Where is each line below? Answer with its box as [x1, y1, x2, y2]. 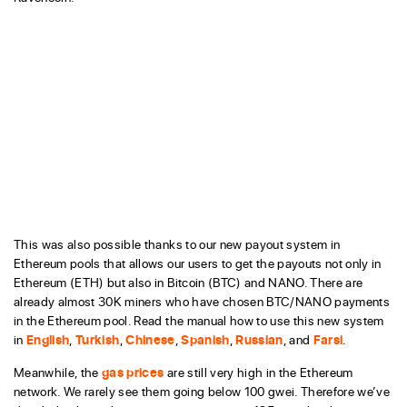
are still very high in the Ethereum [164, 362, 353, 381]
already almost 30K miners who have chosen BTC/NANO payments [14, 292, 391, 310]
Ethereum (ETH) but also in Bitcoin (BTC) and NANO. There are [14, 273, 363, 291]
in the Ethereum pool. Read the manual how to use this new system [14, 311, 384, 329]
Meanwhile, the [14, 362, 103, 381]
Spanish [181, 330, 230, 348]
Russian [235, 330, 283, 348]
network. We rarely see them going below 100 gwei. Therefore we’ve [14, 382, 391, 400]
